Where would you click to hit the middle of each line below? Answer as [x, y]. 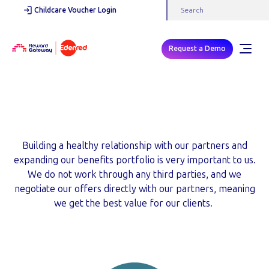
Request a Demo [197, 48]
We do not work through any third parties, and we [134, 174]
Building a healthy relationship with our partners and [134, 146]
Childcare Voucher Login [76, 10]
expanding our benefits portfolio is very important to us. [134, 160]
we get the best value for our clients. [134, 203]
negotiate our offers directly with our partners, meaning [134, 189]
